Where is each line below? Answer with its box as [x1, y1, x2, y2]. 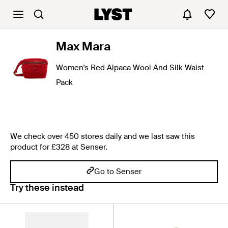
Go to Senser [94, 166, 141, 177]
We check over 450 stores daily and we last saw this [10, 131, 195, 141]
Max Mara [56, 39, 110, 54]
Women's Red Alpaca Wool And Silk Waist [56, 63, 204, 73]
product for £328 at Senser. [10, 142, 107, 152]
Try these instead [10, 182, 84, 194]
